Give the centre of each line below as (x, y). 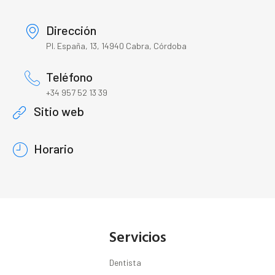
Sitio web (59, 111)
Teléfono (69, 77)
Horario (54, 149)
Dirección (71, 30)
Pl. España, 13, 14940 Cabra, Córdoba (116, 46)
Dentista (125, 263)
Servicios (137, 237)
